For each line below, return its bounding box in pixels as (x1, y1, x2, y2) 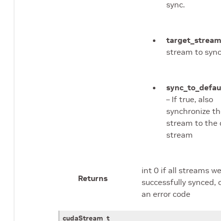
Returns (78, 173, 108, 184)
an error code (142, 189, 190, 199)
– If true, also (166, 94, 213, 105)
